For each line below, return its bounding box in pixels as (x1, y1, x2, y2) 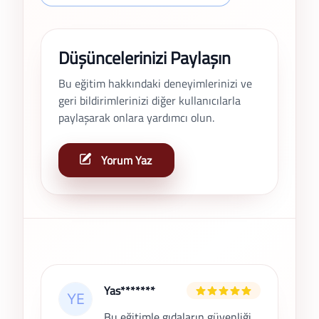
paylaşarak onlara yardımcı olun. (58, 109, 214, 127)
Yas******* (104, 282, 155, 300)
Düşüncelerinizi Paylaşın (58, 45, 231, 71)
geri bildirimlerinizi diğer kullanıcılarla (58, 92, 241, 110)
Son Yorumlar (40, 263, 105, 281)
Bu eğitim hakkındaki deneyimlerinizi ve (58, 75, 252, 93)
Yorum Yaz (101, 152, 152, 169)
